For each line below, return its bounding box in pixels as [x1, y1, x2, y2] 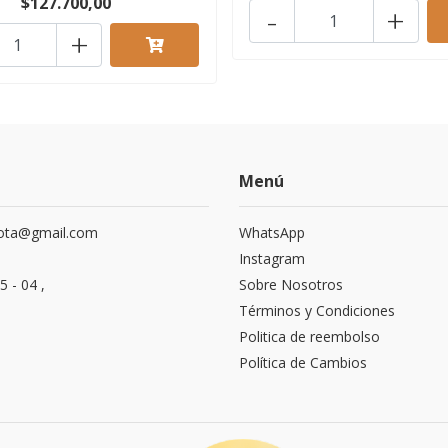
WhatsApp [239, 222, 305, 242]
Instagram [239, 248, 305, 268]
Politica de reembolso [239, 326, 380, 346]
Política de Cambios [239, 352, 367, 372]
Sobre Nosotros [239, 274, 343, 294]
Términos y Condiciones [239, 300, 395, 320]
